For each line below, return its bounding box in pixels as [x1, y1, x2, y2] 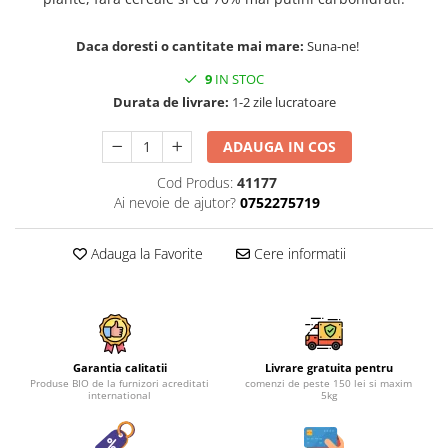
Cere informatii [249, 243, 346, 263]
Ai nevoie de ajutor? [113, 192, 236, 212]
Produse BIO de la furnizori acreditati [30, 375, 209, 390]
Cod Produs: [156, 172, 233, 192]
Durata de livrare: [112, 92, 229, 111]
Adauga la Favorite [86, 243, 203, 263]
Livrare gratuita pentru [264, 359, 393, 375]
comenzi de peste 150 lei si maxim [245, 375, 412, 390]
